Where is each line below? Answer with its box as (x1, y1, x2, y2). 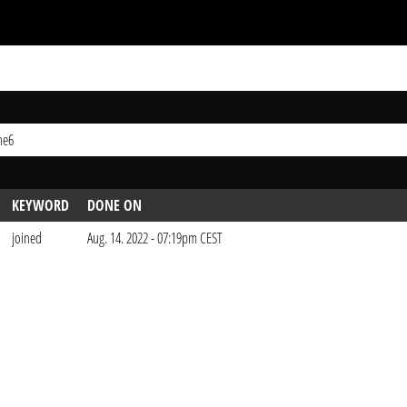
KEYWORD (12, 195, 69, 215)
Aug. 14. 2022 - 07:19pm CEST (87, 228, 223, 248)
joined (12, 228, 42, 248)
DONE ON (87, 195, 142, 215)
